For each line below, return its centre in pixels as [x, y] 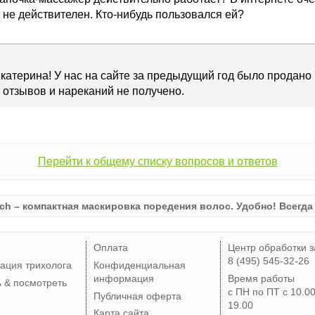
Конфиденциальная [140, 265]
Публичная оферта [137, 296]
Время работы [261, 278]
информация [124, 278]
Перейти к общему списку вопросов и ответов [157, 162]
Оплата [111, 248]
